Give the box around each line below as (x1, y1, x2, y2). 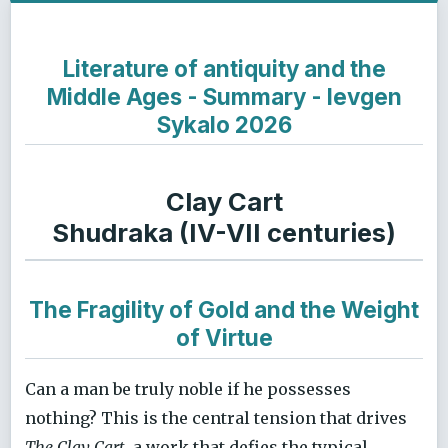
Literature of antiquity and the (62, 54, 386, 82)
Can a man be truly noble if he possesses (25, 378, 351, 399)
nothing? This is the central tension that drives (25, 407, 407, 428)
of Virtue (175, 324, 273, 352)
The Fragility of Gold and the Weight (29, 296, 419, 324)
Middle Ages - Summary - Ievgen (46, 82, 402, 110)
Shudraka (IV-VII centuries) (52, 217, 396, 249)
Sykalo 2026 (156, 110, 292, 138)
